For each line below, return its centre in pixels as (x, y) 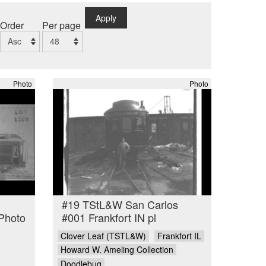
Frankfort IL (179, 235)
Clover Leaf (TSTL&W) (103, 235)
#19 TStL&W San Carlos (120, 205)
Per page (61, 25)
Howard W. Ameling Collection (117, 250)
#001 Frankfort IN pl (109, 218)
